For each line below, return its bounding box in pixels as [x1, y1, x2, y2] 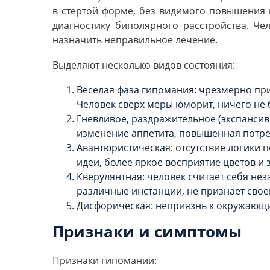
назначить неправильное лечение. [52, 33, 218, 47]
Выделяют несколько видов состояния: [52, 58, 235, 72]
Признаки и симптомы [52, 221, 242, 243]
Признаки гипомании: [52, 254, 157, 268]
